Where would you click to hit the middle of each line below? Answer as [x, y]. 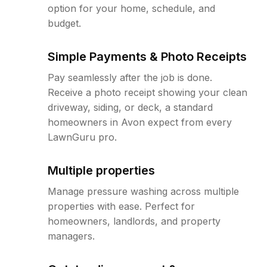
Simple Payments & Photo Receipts [147, 57]
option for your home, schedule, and [131, 8]
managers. [71, 236]
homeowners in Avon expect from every [140, 122]
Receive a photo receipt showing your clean [148, 92]
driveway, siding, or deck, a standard [130, 107]
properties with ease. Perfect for [121, 206]
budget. [64, 23]
